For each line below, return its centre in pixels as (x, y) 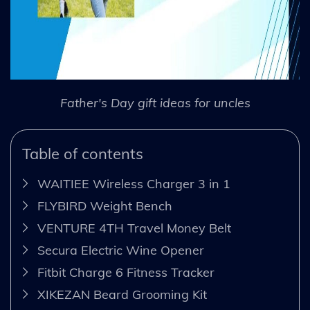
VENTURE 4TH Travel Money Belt (134, 228)
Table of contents (83, 154)
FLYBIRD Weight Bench (105, 206)
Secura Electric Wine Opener (121, 250)
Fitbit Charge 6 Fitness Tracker (126, 272)
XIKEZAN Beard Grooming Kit (122, 294)
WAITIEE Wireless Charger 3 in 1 (134, 184)
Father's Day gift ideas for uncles (155, 103)
